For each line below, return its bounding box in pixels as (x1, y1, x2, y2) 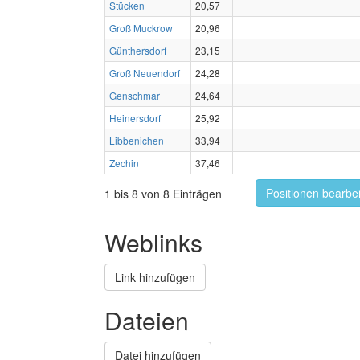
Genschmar (109, 88, 160, 103)
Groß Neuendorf (109, 66, 180, 80)
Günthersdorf (109, 43, 166, 58)
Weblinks (104, 225, 202, 260)
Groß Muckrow (109, 21, 173, 35)
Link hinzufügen (115, 269, 195, 286)
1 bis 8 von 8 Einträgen (104, 186, 222, 202)
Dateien (104, 303, 189, 338)
